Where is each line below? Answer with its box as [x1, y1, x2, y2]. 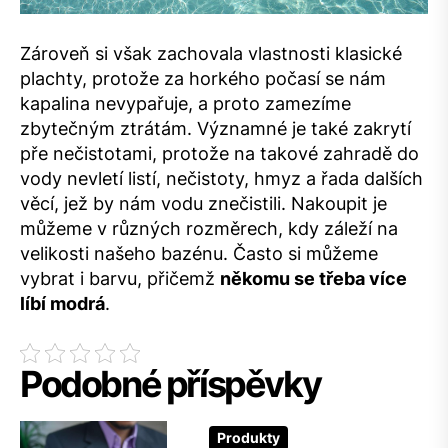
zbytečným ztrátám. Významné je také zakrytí [20, 118, 411, 140]
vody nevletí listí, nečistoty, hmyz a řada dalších [20, 168, 423, 190]
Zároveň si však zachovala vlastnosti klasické [20, 43, 402, 65]
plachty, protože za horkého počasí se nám [20, 68, 386, 90]
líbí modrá [20, 293, 105, 315]
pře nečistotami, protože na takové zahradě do [20, 143, 419, 165]
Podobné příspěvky [20, 362, 321, 407]
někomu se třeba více [220, 268, 407, 290]
